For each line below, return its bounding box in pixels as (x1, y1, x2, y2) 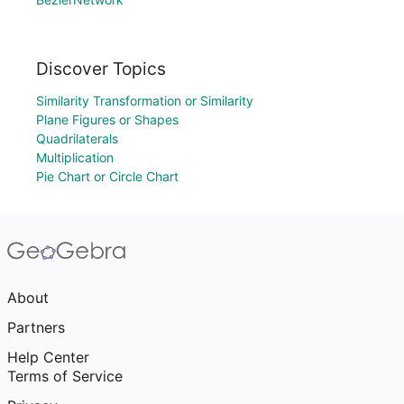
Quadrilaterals (36, 131, 118, 146)
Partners (7, 318, 65, 336)
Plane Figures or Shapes (36, 112, 179, 127)
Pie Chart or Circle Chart (36, 169, 179, 184)
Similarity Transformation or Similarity (36, 93, 253, 108)
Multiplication (36, 150, 114, 165)
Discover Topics (36, 58, 166, 79)
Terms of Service (7, 367, 123, 385)
